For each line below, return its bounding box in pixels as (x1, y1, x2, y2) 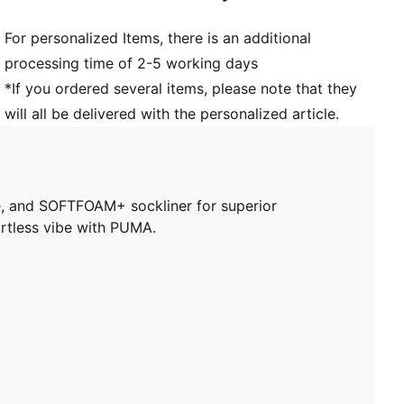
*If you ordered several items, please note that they (5, 78, 358, 97)
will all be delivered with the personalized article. (5, 104, 340, 123)
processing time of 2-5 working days (5, 53, 259, 72)
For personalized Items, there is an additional (5, 28, 312, 47)
